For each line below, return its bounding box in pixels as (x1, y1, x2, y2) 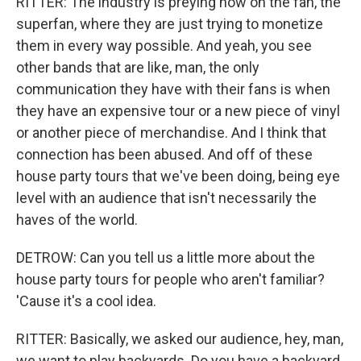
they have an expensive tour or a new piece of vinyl (16, 102, 340, 119)
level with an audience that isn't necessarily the (16, 189, 317, 206)
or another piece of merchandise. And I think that (16, 124, 326, 141)
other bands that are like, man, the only (16, 59, 259, 76)
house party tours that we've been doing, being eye (16, 168, 340, 185)
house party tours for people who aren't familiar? (16, 271, 325, 288)
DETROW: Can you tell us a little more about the (16, 249, 315, 266)
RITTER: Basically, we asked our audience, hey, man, (16, 330, 343, 347)
